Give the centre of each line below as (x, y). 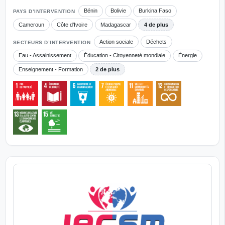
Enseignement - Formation (50, 69)
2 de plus (108, 69)
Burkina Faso (155, 11)
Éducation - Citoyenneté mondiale (125, 55)
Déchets (156, 41)
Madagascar (116, 24)
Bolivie (118, 11)
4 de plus (156, 24)
